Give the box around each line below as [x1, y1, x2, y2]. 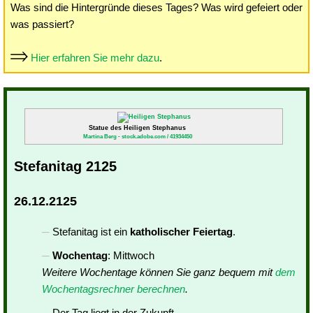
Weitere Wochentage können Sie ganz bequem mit [42, 266, 275, 278]
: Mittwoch [108, 249, 154, 261]
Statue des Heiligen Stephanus [89, 124, 187, 131]
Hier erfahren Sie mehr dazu [31, 52, 159, 64]
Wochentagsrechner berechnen [42, 283, 185, 295]
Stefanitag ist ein [52, 226, 130, 238]
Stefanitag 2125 [14, 159, 117, 174]
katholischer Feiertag [130, 226, 233, 238]
